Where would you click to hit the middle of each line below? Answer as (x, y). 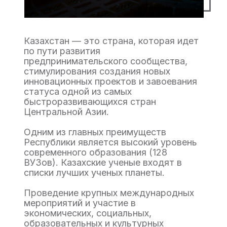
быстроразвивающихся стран (90, 102)
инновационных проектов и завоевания (110, 81)
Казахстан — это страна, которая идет (111, 41)
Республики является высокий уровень (110, 142)
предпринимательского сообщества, (106, 61)
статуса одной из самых (78, 91)
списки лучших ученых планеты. (94, 173)
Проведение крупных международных (109, 193)
